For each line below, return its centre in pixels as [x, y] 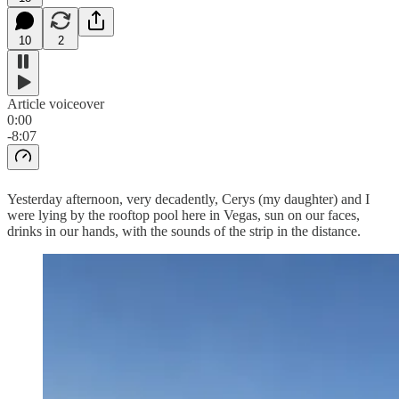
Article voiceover [56, 103]
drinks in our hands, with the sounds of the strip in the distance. [184, 231]
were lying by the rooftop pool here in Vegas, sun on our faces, [183, 215]
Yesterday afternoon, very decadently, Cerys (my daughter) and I [188, 199]
